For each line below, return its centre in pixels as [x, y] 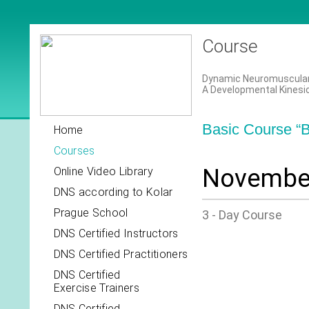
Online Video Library [103, 171]
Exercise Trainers [96, 288]
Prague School [91, 213]
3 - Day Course [242, 215]
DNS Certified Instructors [116, 233]
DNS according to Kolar [113, 192]
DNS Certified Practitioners [121, 254]
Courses [74, 151]
